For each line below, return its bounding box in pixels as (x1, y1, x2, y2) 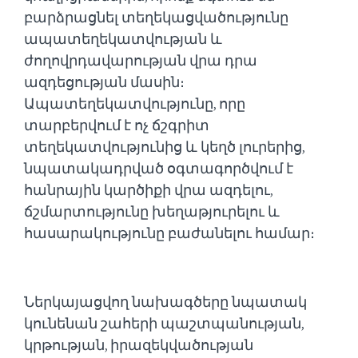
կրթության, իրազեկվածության (24, 335, 253, 355)
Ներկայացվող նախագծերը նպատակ (24, 292, 307, 312)
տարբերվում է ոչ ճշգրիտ (24, 115, 209, 135)
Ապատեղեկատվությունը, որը (24, 93, 245, 113)
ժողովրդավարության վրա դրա (24, 50, 257, 70)
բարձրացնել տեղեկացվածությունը (24, 7, 288, 27)
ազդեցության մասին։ (24, 72, 185, 92)
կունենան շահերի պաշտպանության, (24, 313, 304, 333)
